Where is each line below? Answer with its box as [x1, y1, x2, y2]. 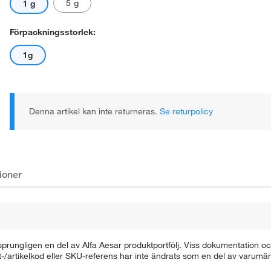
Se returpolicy [160, 106, 213, 117]
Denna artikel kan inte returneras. [29, 106, 160, 117]
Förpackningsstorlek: [10, 27, 96, 38]
